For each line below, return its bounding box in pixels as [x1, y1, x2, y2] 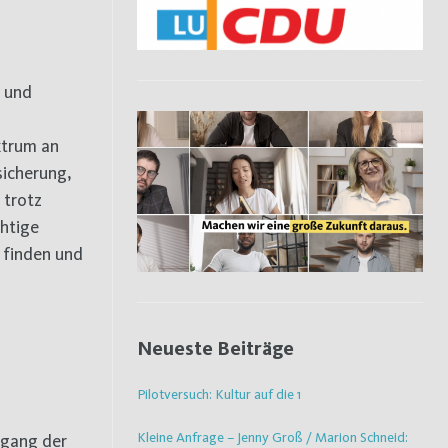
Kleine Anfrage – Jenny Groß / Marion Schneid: [137, 428, 408, 445]
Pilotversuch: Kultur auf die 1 [137, 385, 301, 402]
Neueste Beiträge [137, 335, 294, 360]
